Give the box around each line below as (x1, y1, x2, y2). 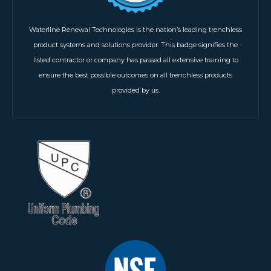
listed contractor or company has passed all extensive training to (33, 55, 238, 64)
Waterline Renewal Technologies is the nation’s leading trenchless (29, 25, 242, 34)
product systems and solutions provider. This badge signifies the (33, 40, 238, 49)
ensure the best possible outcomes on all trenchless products (39, 70, 232, 79)
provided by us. (111, 85, 160, 94)
